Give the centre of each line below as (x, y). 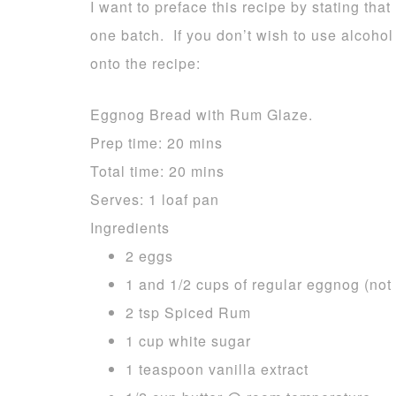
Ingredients (130, 228)
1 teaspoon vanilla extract (217, 369)
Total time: (129, 171)
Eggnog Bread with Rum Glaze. (202, 114)
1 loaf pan (184, 199)
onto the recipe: (145, 63)
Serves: (119, 199)
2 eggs (149, 256)
